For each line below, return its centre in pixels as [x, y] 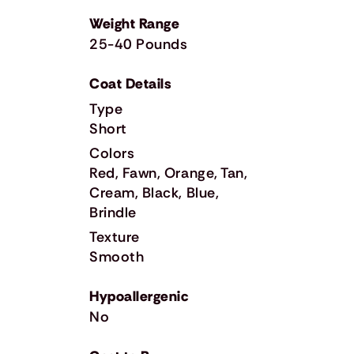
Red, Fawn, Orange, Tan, [169, 173]
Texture [115, 237]
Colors [112, 153]
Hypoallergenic [139, 296]
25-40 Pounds [139, 44]
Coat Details [130, 83]
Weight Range [135, 23]
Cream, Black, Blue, [154, 192]
